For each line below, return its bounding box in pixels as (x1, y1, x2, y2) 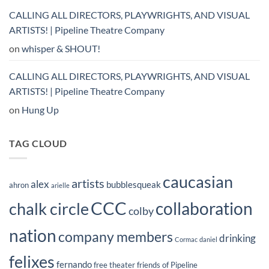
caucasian (163, 171, 233, 192)
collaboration (156, 198, 253, 219)
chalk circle (9, 198, 89, 219)
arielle (51, 181, 70, 189)
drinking (219, 232, 256, 244)
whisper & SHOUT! (22, 43, 100, 55)
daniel (199, 235, 217, 243)
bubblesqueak (106, 178, 161, 190)
